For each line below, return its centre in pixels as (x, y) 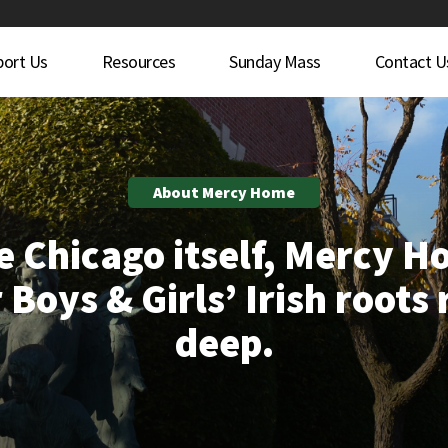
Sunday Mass (275, 61)
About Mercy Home (224, 192)
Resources (138, 61)
